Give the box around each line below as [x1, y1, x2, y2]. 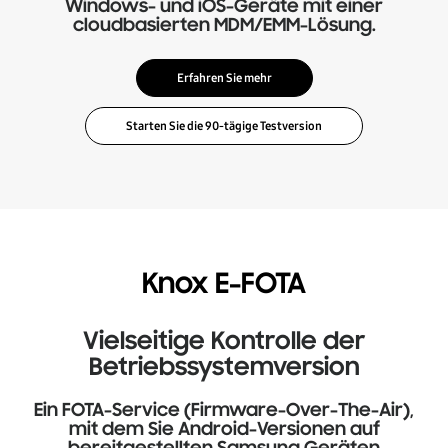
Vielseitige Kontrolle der [83, 328, 365, 356]
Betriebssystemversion [88, 354, 360, 382]
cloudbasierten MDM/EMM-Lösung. [72, 15, 376, 36]
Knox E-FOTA [142, 269, 306, 301]
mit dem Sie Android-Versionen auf [68, 419, 380, 440]
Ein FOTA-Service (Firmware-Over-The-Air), [34, 400, 414, 421]
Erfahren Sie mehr [176, 70, 272, 85]
